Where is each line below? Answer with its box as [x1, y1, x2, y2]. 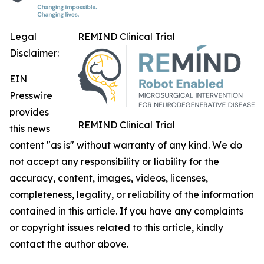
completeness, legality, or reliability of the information [9, 189, 254, 201]
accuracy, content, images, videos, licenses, [9, 172, 208, 184]
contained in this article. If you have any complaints [9, 205, 243, 217]
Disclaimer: [9, 47, 59, 60]
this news [9, 123, 50, 135]
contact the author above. [9, 238, 128, 250]
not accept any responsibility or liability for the [9, 156, 219, 168]
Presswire [9, 90, 52, 102]
